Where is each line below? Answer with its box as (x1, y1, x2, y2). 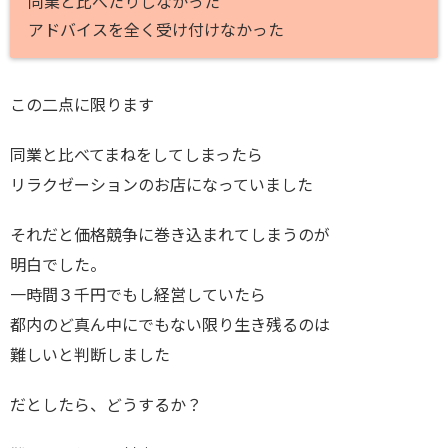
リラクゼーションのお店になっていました (10, 174, 313, 194)
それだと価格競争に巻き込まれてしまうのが (10, 224, 330, 244)
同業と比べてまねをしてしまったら (10, 144, 263, 164)
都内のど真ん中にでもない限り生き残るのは (10, 314, 330, 334)
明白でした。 (10, 254, 106, 274)
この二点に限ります (10, 94, 154, 114)
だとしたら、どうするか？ (10, 394, 202, 414)
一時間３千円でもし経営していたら (10, 284, 266, 304)
